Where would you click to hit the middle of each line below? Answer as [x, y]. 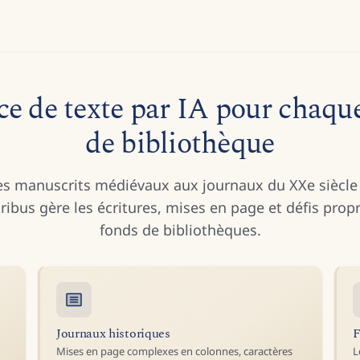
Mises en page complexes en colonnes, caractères [174, 351]
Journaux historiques [113, 333]
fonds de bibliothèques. [180, 230]
